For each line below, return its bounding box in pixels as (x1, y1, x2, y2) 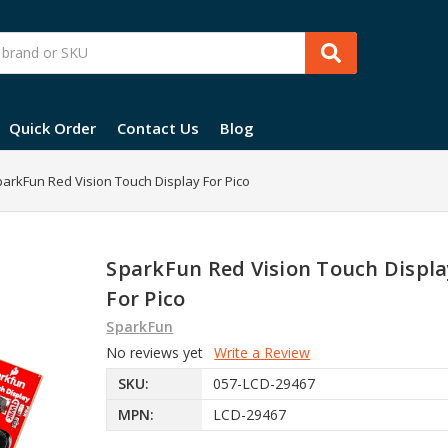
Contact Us (117, 117, 199, 138)
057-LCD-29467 (212, 374, 315, 394)
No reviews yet (106, 342, 204, 362)
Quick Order (9, 117, 96, 138)
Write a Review (214, 342, 311, 362)
